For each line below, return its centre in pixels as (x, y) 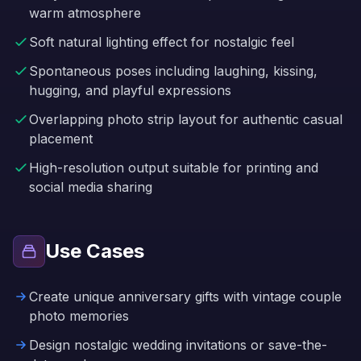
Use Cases (95, 251)
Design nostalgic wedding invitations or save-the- (178, 345)
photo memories (79, 316)
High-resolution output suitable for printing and (174, 168)
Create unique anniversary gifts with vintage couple (185, 297)
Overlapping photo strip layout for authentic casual (186, 119)
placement (61, 139)
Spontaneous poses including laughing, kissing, (173, 71)
